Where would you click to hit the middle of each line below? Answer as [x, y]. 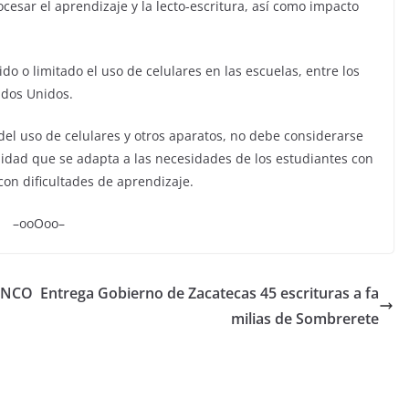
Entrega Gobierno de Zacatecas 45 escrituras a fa [210, 293]
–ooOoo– [39, 223]
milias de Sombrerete [305, 318]
